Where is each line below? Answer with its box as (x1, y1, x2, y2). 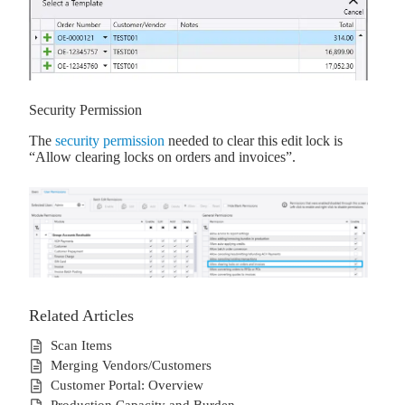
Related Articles (29, 306, 134, 325)
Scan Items (51, 337, 112, 353)
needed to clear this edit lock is (165, 132, 343, 148)
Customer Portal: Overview (51, 376, 203, 392)
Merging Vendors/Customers (51, 357, 212, 373)
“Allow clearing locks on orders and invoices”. (29, 148, 296, 165)
